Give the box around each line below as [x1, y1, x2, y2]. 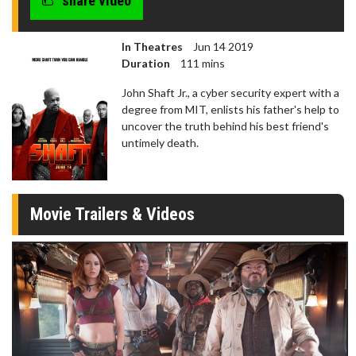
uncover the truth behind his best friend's [122, 119, 329, 133]
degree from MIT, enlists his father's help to [122, 103, 339, 117]
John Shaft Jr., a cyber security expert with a [122, 86, 339, 100]
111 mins [178, 56, 225, 71]
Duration [122, 56, 170, 71]
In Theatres [122, 40, 183, 54]
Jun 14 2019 [191, 40, 253, 54]
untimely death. [122, 136, 199, 150]
